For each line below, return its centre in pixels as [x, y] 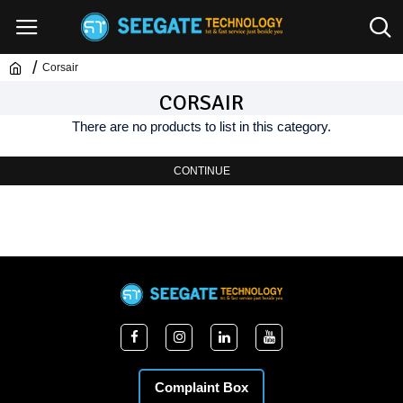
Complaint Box [201, 387]
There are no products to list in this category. [201, 126]
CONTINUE [201, 171]
